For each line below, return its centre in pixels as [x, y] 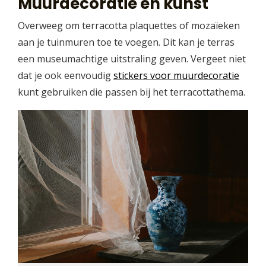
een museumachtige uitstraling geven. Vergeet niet [132, 58]
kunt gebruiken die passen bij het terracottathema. [132, 92]
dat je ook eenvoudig [66, 75]
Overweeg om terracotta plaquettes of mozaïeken [129, 25]
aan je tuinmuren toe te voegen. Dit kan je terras [126, 42]
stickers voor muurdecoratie [176, 75]
